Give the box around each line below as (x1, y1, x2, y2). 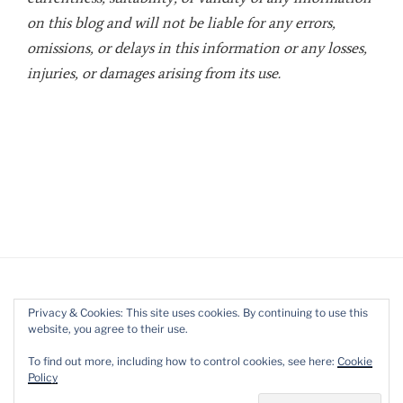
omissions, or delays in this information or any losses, (27, 39, 367, 58)
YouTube (143, 340, 201, 358)
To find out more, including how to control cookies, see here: (28, 354, 337, 368)
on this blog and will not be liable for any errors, (27, 13, 336, 32)
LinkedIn (90, 340, 148, 358)
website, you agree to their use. (28, 322, 188, 336)
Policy (28, 371, 58, 384)
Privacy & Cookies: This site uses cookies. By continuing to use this (28, 306, 368, 319)
